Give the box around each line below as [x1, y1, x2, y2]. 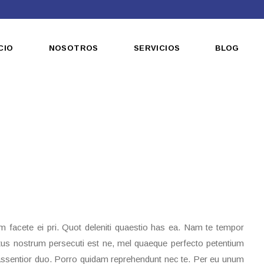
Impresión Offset [133, 100, 200, 110]
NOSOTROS [48, 44, 98, 52]
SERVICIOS [133, 44, 180, 52]
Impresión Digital [133, 142, 199, 152]
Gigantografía [133, 121, 187, 131]
